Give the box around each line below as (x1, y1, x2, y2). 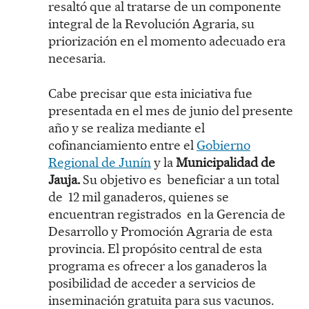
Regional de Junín (48, 154, 151, 170)
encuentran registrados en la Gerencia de (48, 206, 286, 222)
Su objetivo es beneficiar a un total (83, 171, 279, 188)
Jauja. (48, 171, 83, 188)
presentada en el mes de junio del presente (48, 102, 293, 119)
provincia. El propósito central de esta (48, 240, 262, 257)
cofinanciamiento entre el (48, 137, 197, 153)
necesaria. (48, 50, 106, 66)
